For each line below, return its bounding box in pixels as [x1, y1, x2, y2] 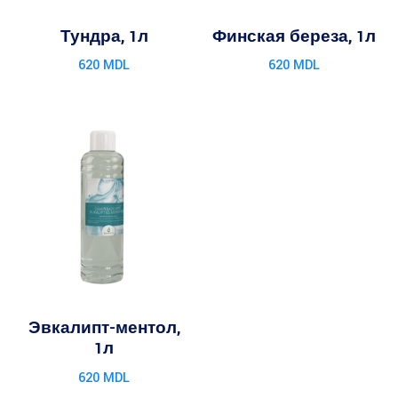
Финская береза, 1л [212, 25, 376, 48]
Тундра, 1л [60, 25, 148, 48]
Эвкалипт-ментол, [28, 317, 180, 340]
